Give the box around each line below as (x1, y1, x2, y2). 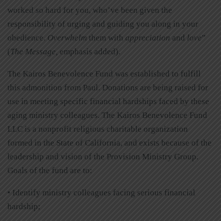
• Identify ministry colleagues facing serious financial (7, 187, 195, 197)
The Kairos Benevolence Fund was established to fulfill (7, 69, 201, 78)
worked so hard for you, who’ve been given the (7, 5, 172, 15)
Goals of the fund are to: (7, 165, 92, 175)
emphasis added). (60, 46, 120, 56)
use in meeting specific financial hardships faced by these (7, 96, 209, 106)
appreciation (125, 33, 170, 42)
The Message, (10, 46, 60, 56)
